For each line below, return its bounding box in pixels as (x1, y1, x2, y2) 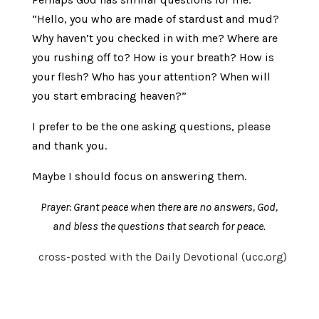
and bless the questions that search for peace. (53, 219, 266, 233)
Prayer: (41, 199, 74, 214)
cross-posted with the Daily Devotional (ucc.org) (38, 249, 288, 263)
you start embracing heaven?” (31, 88, 187, 103)
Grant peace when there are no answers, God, (73, 199, 278, 214)
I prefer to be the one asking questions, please (31, 119, 271, 133)
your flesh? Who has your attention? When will (31, 69, 271, 83)
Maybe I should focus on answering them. (31, 169, 246, 183)
